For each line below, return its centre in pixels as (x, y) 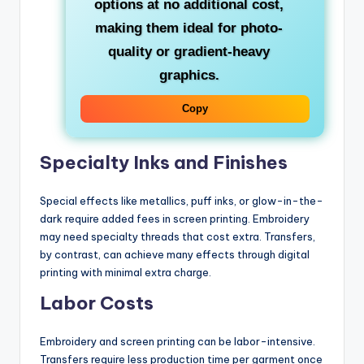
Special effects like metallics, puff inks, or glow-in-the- (182, 200)
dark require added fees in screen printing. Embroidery (175, 218)
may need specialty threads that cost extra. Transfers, (178, 236)
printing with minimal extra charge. (126, 272)
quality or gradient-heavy (189, 51)
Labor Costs (97, 303)
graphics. (189, 75)
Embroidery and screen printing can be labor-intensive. (178, 341)
